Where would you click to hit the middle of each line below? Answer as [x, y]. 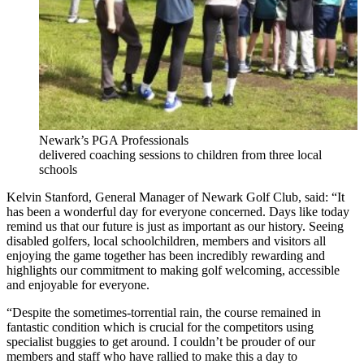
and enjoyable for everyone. [80, 284]
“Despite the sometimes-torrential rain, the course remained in [164, 312]
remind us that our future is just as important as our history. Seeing [175, 226]
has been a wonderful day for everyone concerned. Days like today [178, 211]
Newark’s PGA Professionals [114, 140]
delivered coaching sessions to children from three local [180, 154]
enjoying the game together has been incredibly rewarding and [166, 255]
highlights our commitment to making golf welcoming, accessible [173, 270]
